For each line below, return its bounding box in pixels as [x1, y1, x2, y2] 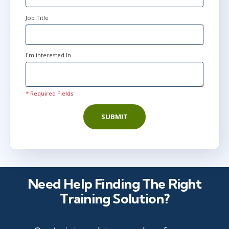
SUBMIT [101, 112, 128, 122]
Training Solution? [59, 190, 170, 207]
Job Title [26, 14, 49, 22]
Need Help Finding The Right [28, 175, 201, 192]
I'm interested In [26, 51, 71, 59]
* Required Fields [26, 89, 73, 98]
